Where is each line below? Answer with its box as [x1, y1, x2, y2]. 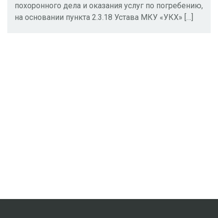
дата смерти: [27, 55, 71, 64]
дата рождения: [27, 24, 80, 33]
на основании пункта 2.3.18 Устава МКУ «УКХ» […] [15, 12, 193, 22]
